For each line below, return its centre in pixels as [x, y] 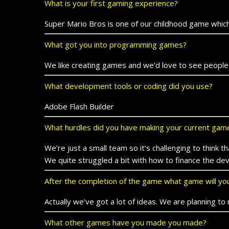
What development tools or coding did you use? [129, 86]
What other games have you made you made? [125, 222]
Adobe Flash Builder [79, 106]
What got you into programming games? [116, 44]
